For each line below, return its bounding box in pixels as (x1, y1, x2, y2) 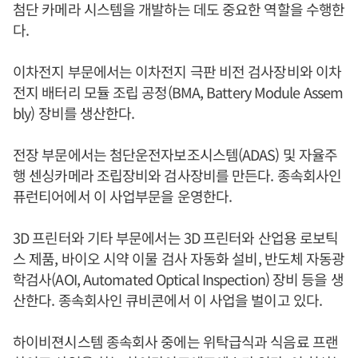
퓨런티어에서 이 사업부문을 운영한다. (13, 185, 232, 206)
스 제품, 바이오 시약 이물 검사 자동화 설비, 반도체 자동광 (13, 248, 345, 268)
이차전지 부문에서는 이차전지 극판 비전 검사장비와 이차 (13, 61, 342, 82)
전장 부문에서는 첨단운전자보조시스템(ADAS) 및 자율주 (13, 144, 338, 165)
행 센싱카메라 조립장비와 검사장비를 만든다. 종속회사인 (13, 165, 341, 185)
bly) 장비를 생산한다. (13, 102, 135, 123)
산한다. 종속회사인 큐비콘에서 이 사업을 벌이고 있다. (13, 289, 322, 310)
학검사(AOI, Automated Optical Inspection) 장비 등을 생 (13, 268, 344, 289)
